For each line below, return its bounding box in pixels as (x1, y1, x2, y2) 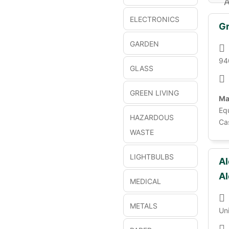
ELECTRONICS (130, 15, 179, 24)
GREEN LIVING (130, 88, 179, 97)
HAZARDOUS (130, 113, 174, 122)
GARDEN (130, 39, 159, 48)
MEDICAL (130, 177, 161, 186)
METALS (130, 201, 157, 210)
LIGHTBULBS (130, 152, 174, 161)
